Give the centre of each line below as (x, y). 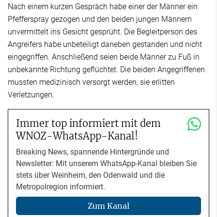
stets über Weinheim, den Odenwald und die (90, 175)
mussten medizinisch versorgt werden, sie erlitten (91, 82)
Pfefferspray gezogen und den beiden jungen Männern (100, 19)
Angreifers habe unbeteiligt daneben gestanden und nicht (105, 44)
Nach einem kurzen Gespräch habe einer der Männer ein (103, 6)
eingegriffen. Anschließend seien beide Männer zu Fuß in (104, 57)
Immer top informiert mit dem (88, 123)
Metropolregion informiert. (61, 186)
